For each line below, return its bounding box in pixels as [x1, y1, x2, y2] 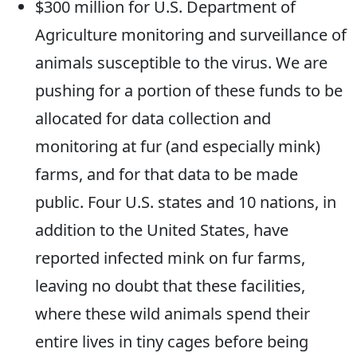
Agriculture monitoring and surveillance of [35, 24, 347, 46]
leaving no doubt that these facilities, [35, 275, 305, 297]
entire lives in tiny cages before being [35, 331, 308, 353]
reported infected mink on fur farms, [35, 247, 305, 269]
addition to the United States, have [35, 219, 288, 241]
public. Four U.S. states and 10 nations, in [35, 191, 336, 214]
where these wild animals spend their [35, 303, 310, 325]
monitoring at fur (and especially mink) [35, 135, 320, 158]
